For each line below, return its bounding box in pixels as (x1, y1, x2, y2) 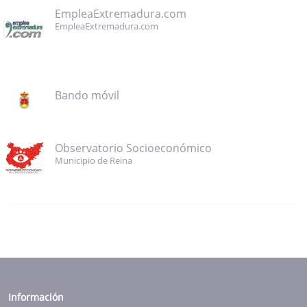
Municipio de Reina (55, 154, 132, 167)
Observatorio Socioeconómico (55, 140, 212, 156)
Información (8, 291, 64, 304)
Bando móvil (55, 88, 119, 103)
